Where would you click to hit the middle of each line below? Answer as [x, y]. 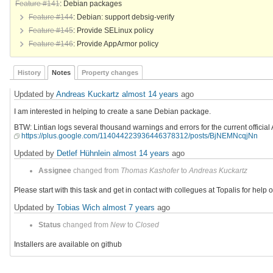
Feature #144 [51, 17]
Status [50, 225]
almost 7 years [129, 208]
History [29, 73]
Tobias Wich [78, 208]
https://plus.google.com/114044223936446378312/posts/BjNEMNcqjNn [140, 136]
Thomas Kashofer [150, 171]
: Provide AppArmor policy [116, 44]
